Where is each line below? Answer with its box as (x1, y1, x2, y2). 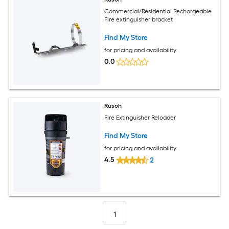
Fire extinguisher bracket (104, 15, 173, 23)
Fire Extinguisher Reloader (104, 113, 176, 121)
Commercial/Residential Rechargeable (104, 7, 212, 15)
